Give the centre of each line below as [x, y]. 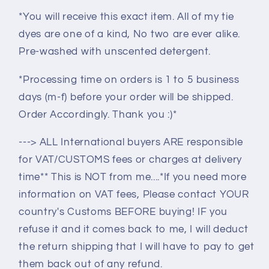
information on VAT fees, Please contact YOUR [134, 194]
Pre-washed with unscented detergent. [115, 52]
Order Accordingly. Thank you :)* [98, 114]
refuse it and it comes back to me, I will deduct [134, 229]
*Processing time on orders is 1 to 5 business [129, 80]
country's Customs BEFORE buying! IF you [123, 212]
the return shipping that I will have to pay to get [137, 246]
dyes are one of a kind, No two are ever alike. [129, 35]
